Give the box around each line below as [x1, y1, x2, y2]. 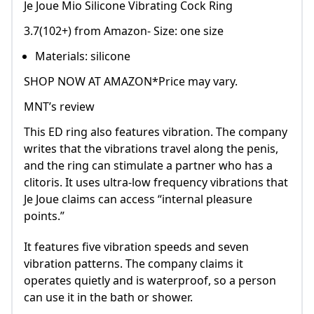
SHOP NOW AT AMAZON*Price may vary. [24, 74, 238, 90]
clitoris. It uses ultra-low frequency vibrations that [24, 175, 288, 191]
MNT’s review [24, 99, 95, 115]
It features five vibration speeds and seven [24, 239, 249, 255]
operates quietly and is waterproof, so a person [24, 273, 276, 289]
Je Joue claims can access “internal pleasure [24, 191, 252, 207]
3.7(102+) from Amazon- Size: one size [24, 23, 224, 39]
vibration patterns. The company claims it [24, 256, 243, 272]
